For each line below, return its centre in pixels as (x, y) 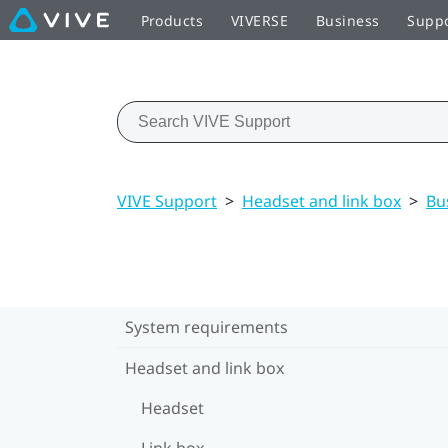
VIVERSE (259, 20)
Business (347, 20)
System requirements (206, 326)
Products (171, 20)
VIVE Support (167, 200)
